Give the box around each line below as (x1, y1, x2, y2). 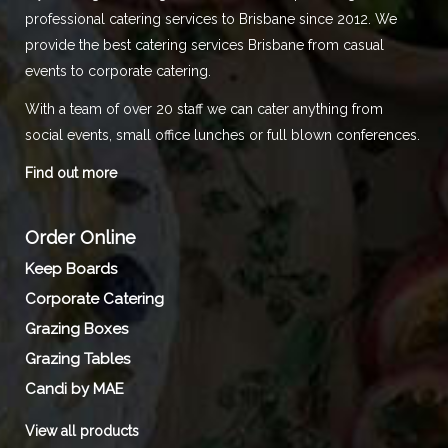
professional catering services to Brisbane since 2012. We (25, 11, 397, 28)
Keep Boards (25, 260, 117, 279)
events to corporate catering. (25, 63, 211, 80)
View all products (25, 423, 139, 440)
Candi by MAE (25, 380, 124, 399)
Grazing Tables (25, 350, 130, 369)
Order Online (25, 227, 136, 249)
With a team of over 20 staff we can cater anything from (25, 100, 383, 117)
